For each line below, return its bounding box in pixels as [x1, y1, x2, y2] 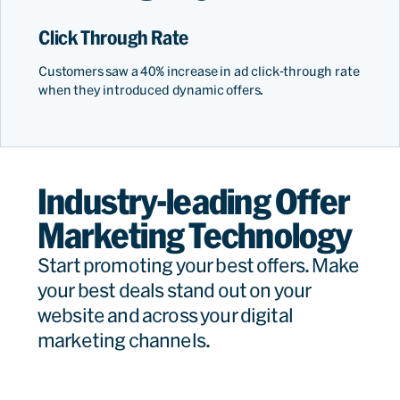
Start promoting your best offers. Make [37, 254, 360, 276]
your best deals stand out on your [37, 279, 312, 301]
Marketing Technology [37, 215, 351, 255]
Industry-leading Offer [37, 181, 350, 221]
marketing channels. [37, 329, 213, 351]
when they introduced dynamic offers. [38, 82, 267, 97]
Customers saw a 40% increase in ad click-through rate [38, 63, 360, 79]
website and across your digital [37, 304, 293, 326]
